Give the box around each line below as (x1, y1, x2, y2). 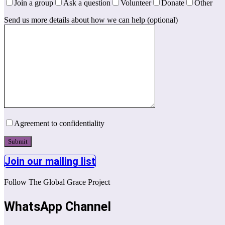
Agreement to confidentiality (14, 119, 104, 128)
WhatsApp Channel (4, 199, 111, 214)
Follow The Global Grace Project (4, 177, 110, 186)
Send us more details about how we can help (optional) (4, 15, 178, 24)
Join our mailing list (5, 155, 95, 167)
